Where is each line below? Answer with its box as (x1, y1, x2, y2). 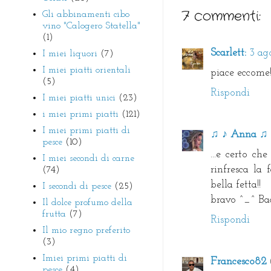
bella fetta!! (211, 180, 261, 191)
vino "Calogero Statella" (42, 21, 140, 31)
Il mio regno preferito (42, 225, 130, 235)
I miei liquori (42, 48, 97, 59)
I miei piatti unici (42, 93, 116, 103)
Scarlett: (211, 48, 246, 59)
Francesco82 (211, 256, 267, 267)
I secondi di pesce (42, 181, 111, 191)
